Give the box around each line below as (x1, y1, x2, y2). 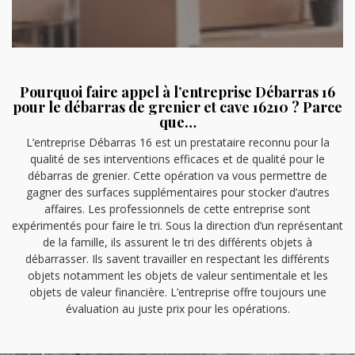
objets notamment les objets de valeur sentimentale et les (27, 268, 328, 283)
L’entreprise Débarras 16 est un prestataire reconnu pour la (25, 135, 330, 150)
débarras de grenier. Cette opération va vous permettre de (28, 168, 327, 183)
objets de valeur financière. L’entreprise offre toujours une (29, 284, 326, 300)
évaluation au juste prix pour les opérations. (65, 301, 290, 316)
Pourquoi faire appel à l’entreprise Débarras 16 (20, 82, 335, 101)
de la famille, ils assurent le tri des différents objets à (43, 235, 312, 250)
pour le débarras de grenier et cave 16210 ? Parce (13, 97, 342, 116)
